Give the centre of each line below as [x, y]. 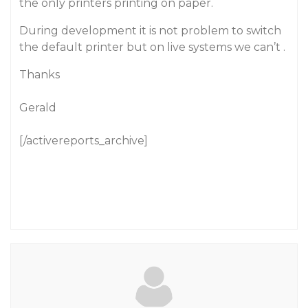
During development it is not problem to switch [150, 31]
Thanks [40, 75]
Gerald [38, 108]
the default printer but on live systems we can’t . [152, 47]
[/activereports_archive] [84, 141]
